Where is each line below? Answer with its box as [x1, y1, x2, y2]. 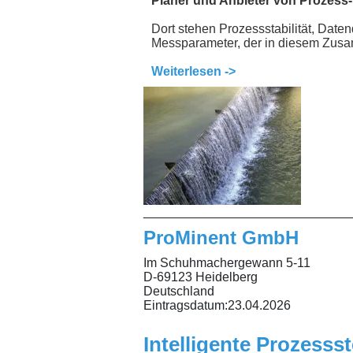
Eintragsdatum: [143, 299, 228, 313]
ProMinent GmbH [143, 227, 299, 249]
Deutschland [143, 284, 214, 299]
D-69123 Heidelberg [143, 270, 258, 284]
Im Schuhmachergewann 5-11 [143, 256, 310, 270]
